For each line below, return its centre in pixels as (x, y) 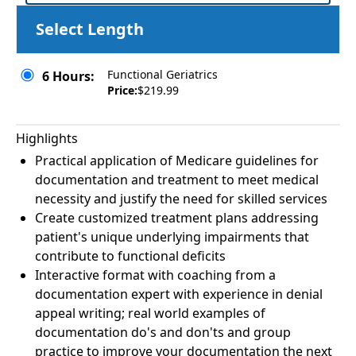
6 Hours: (68, 76)
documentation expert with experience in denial (179, 294)
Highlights (47, 138)
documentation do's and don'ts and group (163, 332)
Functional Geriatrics (163, 74)
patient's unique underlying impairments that (172, 237)
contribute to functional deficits (130, 256)
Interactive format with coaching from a (155, 275)
